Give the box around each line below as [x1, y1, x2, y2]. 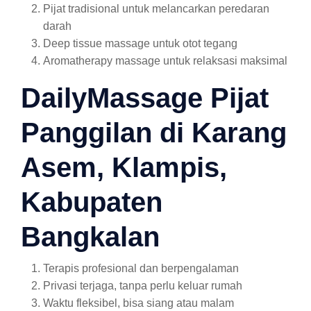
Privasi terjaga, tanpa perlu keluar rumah [43, 280, 242, 292]
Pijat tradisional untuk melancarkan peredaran [43, 3, 269, 15]
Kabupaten [21, 187, 162, 217]
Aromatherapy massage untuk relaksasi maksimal [43, 55, 287, 67]
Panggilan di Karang [21, 117, 287, 148]
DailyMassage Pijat [21, 83, 269, 113]
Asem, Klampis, [21, 152, 227, 183]
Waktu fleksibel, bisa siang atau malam [43, 297, 234, 309]
